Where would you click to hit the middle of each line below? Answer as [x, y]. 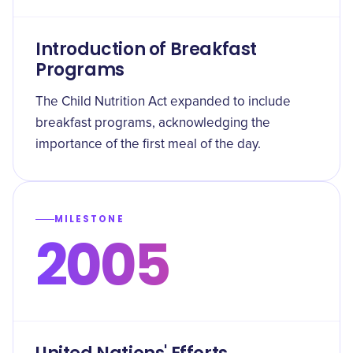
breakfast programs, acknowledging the [153, 123]
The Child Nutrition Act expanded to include [163, 102]
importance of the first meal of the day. [148, 145]
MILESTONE [89, 219]
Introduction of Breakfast [147, 49]
